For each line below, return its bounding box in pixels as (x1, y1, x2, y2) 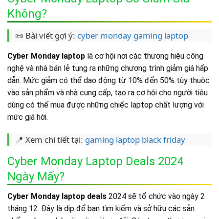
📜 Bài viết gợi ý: (15, 30, 77, 42)
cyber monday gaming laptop (77, 30, 188, 42)
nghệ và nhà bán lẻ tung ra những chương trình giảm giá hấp (7, 64, 208, 73)
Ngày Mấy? (7, 170, 65, 184)
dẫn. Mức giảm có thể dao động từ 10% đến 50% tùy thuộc (7, 76, 210, 86)
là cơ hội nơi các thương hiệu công (85, 51, 203, 61)
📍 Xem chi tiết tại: (15, 134, 85, 146)
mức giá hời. (7, 112, 48, 122)
